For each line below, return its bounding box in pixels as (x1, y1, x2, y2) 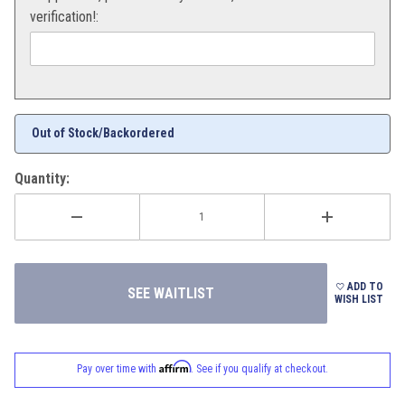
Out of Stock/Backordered (31, 126, 174, 141)
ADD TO (344, 280, 383, 294)
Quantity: (14, 169, 70, 187)
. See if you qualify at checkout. (191, 362, 328, 375)
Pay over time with (77, 362, 159, 375)
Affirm (159, 359, 191, 373)
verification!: (30, 7, 99, 25)
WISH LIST (334, 293, 383, 306)
